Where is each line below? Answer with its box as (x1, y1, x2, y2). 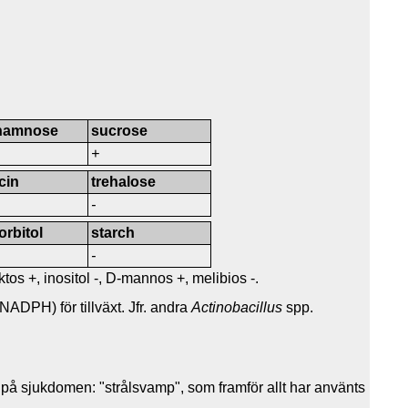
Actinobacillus (191, 299, 282, 315)
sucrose (91, 122, 148, 138)
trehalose (91, 173, 157, 189)
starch (91, 224, 136, 240)
